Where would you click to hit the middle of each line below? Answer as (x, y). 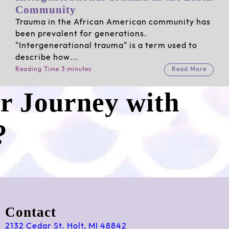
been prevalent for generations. (81, 34)
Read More (189, 70)
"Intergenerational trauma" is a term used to (106, 45)
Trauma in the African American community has (113, 22)
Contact (30, 212)
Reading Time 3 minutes (53, 70)
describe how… (47, 57)
